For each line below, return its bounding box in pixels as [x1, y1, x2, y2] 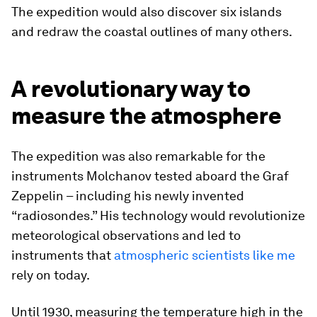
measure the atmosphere [11, 101, 282, 129]
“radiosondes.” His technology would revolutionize [11, 207, 305, 223]
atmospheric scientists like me [114, 247, 295, 263]
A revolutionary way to [11, 74, 250, 103]
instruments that [11, 247, 114, 263]
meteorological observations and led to [11, 227, 241, 243]
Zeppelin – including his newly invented [11, 188, 244, 203]
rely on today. [11, 267, 90, 282]
